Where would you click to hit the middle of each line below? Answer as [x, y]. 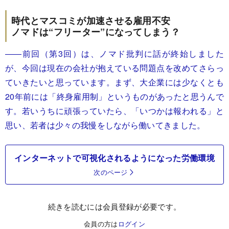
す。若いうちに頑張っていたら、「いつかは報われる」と [114, 110]
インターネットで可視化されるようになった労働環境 [114, 157]
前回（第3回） [52, 53]
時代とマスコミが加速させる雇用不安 [91, 20]
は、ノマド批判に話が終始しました [153, 53]
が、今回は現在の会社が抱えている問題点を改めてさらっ [114, 67]
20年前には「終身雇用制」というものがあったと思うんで [114, 96]
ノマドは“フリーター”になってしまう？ [96, 31]
